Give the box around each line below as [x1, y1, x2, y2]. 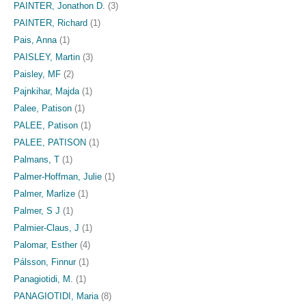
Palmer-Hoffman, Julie [14, 171, 102, 182]
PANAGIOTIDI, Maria [14, 290, 98, 301]
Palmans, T [14, 154, 59, 165]
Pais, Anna [14, 34, 57, 45]
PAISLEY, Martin [14, 51, 80, 62]
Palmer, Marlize [14, 188, 75, 199]
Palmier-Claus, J [14, 222, 79, 233]
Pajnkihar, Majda [14, 85, 79, 96]
